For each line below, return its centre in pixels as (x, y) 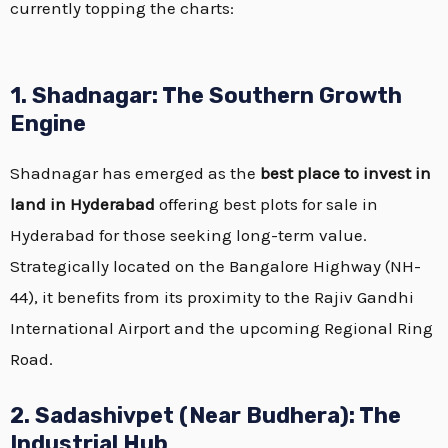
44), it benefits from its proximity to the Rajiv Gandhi (212, 296)
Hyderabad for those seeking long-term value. (188, 234)
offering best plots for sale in (266, 203)
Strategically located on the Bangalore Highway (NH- (215, 265)
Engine (48, 123)
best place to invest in (345, 172)
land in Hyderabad (82, 203)
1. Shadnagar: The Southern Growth (206, 95)
